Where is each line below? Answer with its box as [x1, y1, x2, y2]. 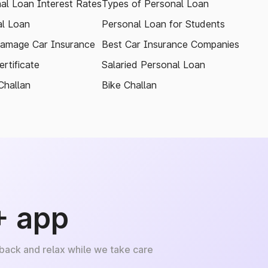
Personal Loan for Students [102, 18, 225, 30]
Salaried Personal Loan [102, 59, 205, 71]
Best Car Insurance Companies [102, 38, 239, 50]
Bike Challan [102, 79, 157, 91]
